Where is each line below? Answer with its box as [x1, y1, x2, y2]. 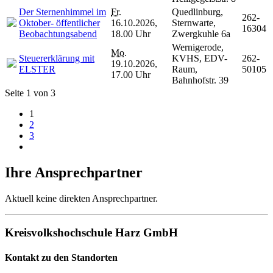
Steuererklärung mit [19, 52, 94, 63]
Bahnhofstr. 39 [172, 74, 229, 85]
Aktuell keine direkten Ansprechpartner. [5, 193, 158, 204]
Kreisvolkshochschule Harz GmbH [5, 226, 178, 239]
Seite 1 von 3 [5, 87, 55, 98]
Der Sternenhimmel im [19, 6, 106, 17]
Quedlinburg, [172, 6, 223, 17]
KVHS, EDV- [172, 52, 227, 63]
